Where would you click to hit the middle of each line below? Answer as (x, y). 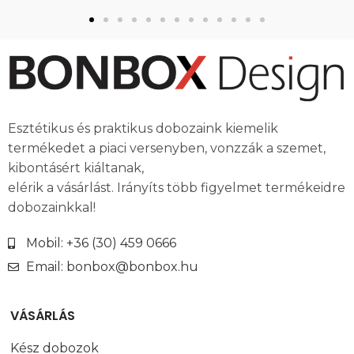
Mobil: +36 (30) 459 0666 (101, 243)
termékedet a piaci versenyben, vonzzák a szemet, (167, 149)
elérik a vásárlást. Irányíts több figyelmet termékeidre (177, 188)
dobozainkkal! (52, 208)
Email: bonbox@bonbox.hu (112, 267)
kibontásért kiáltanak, (76, 168)
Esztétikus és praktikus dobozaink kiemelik (143, 129)
